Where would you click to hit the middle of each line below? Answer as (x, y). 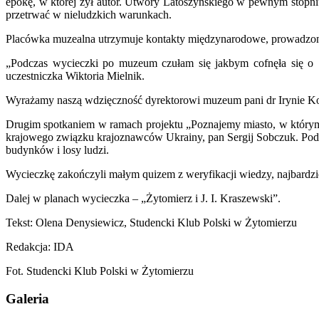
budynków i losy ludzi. (57, 150)
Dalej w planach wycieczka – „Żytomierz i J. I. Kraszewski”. (143, 198)
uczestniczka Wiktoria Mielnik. (75, 75)
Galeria (27, 298)
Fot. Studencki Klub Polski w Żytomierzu (100, 271)
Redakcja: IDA (40, 246)
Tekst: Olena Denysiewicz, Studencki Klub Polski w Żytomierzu (151, 222)
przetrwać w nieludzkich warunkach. (89, 14)
